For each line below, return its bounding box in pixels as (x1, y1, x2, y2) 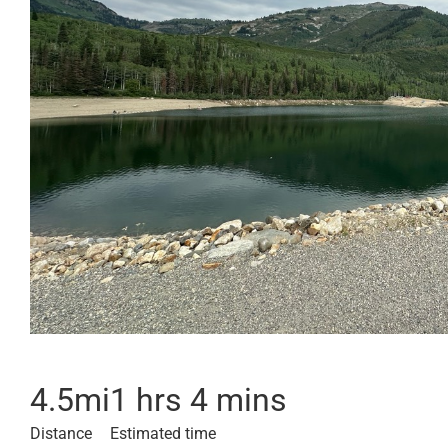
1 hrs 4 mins (110, 381, 287, 419)
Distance (30, 424, 92, 443)
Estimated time (110, 424, 216, 443)
